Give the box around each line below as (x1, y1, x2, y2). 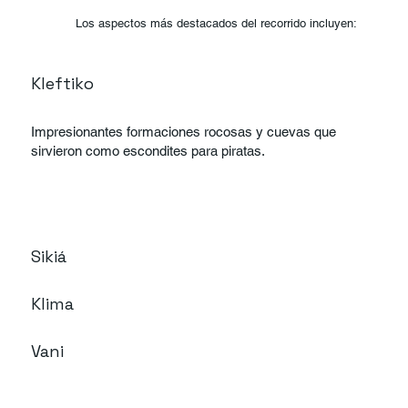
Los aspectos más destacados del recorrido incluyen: (76, 15, 358, 30)
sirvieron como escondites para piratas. (31, 142, 266, 158)
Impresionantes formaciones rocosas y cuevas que (31, 123, 337, 139)
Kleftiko (30, 73, 94, 95)
